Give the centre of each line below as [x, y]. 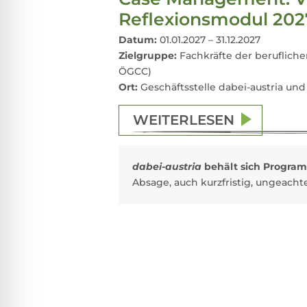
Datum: [137, 39]
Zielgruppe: [149, 55]
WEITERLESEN [183, 120]
